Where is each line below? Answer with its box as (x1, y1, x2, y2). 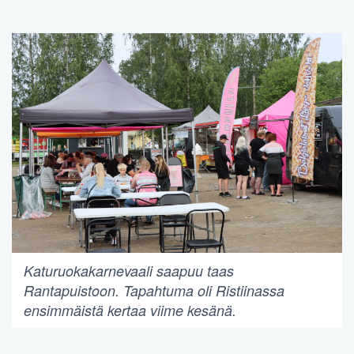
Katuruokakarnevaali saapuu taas (24, 261, 234, 281)
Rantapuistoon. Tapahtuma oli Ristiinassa (24, 281, 284, 301)
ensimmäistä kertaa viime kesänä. (24, 300, 236, 321)
